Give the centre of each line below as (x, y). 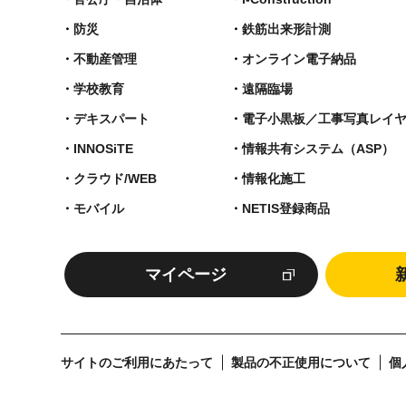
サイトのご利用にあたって (137, 362)
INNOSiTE (104, 148)
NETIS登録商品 (286, 208)
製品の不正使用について (301, 362)
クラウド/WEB (116, 178)
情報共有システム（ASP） (319, 148)
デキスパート (112, 118)
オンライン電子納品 (300, 58)
